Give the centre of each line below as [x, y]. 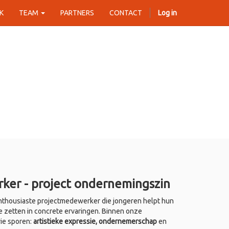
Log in [167, 13]
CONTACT [126, 13]
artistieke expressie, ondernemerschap [95, 221]
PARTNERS [77, 13]
